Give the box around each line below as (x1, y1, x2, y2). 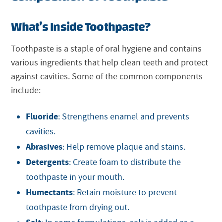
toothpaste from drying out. (26, 202, 130, 214)
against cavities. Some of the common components (11, 70, 203, 82)
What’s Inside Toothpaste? (11, 15, 151, 38)
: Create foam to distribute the (69, 157, 181, 168)
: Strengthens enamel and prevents (58, 111, 190, 123)
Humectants (26, 186, 73, 199)
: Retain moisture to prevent (73, 187, 177, 199)
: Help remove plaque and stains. (62, 141, 186, 153)
